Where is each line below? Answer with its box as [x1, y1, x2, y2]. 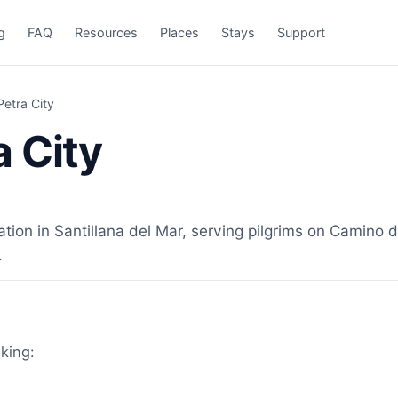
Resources [75, 24, 139, 40]
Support [277, 24, 326, 40]
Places [160, 24, 200, 40]
